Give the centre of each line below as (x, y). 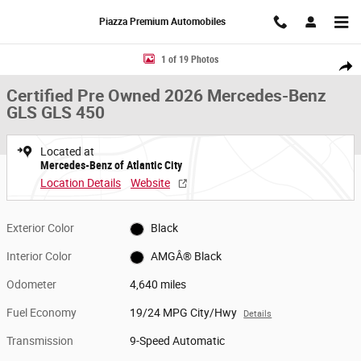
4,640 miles (158, 284)
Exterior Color (40, 228)
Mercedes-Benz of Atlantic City (111, 165)
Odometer (31, 284)
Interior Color (39, 256)
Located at (67, 151)
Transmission (40, 341)
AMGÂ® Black (186, 256)
